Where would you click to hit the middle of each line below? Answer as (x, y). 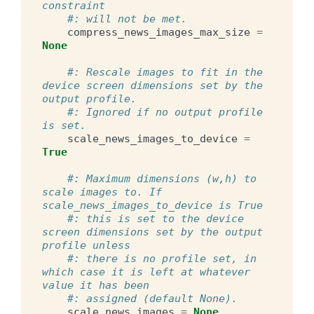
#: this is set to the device (156, 218)
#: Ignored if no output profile (165, 112)
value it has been (96, 285)
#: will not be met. (127, 19)
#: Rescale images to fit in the (165, 72)
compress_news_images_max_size (159, 32)
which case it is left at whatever (146, 272)
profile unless (86, 245)
